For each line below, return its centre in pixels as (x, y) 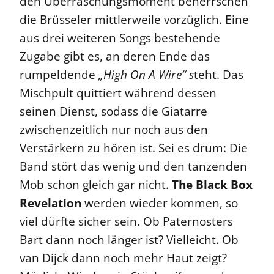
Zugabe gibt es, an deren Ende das (115, 57)
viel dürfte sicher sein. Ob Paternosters (126, 222)
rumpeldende (59, 75)
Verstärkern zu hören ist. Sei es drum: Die (134, 148)
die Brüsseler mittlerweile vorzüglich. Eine (134, 20)
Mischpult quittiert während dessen (118, 93)
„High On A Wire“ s (146, 75)
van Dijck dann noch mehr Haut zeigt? (123, 258)
